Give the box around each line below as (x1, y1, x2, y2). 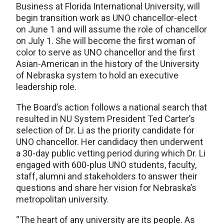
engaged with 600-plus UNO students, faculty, (16, 159, 196, 170)
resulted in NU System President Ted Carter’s (16, 113, 195, 124)
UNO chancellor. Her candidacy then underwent (16, 136, 203, 147)
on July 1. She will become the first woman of (16, 35, 196, 46)
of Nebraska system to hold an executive (16, 70, 178, 81)
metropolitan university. (16, 194, 109, 205)
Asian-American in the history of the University (16, 58, 199, 69)
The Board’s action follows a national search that (16, 102, 207, 113)
